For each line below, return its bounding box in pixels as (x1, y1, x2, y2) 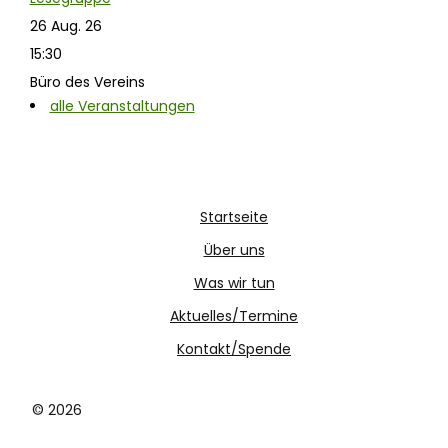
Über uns (203, 240, 265, 260)
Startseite (200, 207, 268, 227)
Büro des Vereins (29, 71, 145, 92)
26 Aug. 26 (29, 15, 102, 36)
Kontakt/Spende (177, 339, 291, 359)
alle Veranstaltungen (49, 95, 195, 116)
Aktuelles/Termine (170, 306, 298, 326)
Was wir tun (193, 273, 275, 293)
